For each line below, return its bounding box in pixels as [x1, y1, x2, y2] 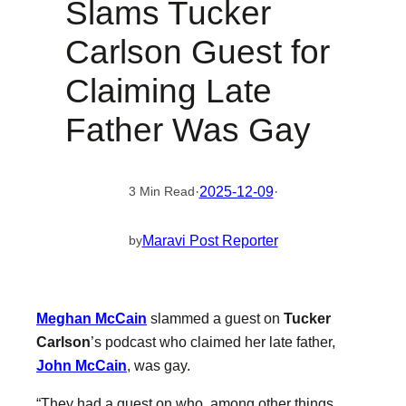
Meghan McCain [36, 310, 147, 326]
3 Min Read [128, 183, 195, 198]
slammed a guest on [147, 310, 284, 326]
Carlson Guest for [65, 34, 330, 72]
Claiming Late [65, 72, 272, 111]
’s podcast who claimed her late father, [91, 333, 335, 350]
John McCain [36, 357, 127, 373]
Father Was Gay [65, 111, 311, 150]
